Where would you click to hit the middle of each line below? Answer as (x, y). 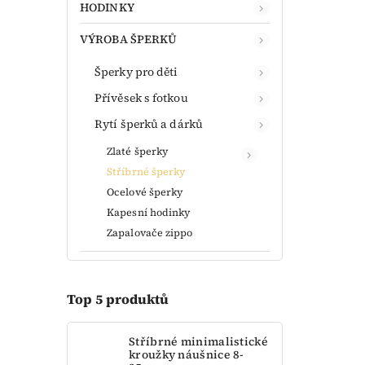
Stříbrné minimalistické (198, 341)
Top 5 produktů (118, 299)
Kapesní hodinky (149, 212)
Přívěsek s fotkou (141, 97)
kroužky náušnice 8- (187, 354)
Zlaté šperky (138, 151)
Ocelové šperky (145, 191)
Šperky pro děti (136, 71)
